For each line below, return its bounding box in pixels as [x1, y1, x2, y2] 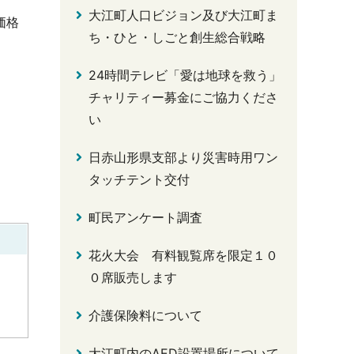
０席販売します [88, 269, 177, 285]
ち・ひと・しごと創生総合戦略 [88, 29, 265, 45]
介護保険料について [88, 307, 202, 323]
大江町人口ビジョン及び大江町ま [88, 7, 278, 23]
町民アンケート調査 [88, 209, 202, 225]
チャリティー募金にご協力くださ [88, 89, 278, 105]
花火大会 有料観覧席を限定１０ [88, 247, 278, 263]
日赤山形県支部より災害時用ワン [88, 149, 278, 165]
